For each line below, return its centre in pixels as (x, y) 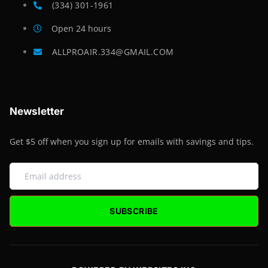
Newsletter (37, 111)
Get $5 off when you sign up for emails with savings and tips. (132, 141)
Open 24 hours (81, 28)
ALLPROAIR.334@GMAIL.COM (113, 51)
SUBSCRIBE (134, 211)
